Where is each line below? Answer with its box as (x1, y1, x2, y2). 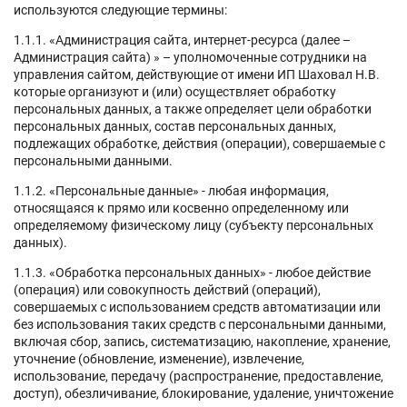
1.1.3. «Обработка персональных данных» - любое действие (14, 264, 371, 280)
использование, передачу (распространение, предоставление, (14, 368, 383, 383)
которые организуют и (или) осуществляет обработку (14, 84, 336, 99)
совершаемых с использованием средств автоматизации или (14, 299, 381, 314)
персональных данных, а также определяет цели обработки (14, 101, 372, 116)
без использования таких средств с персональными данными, (14, 316, 386, 332)
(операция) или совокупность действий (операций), (14, 282, 321, 297)
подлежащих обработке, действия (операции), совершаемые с (14, 135, 385, 151)
